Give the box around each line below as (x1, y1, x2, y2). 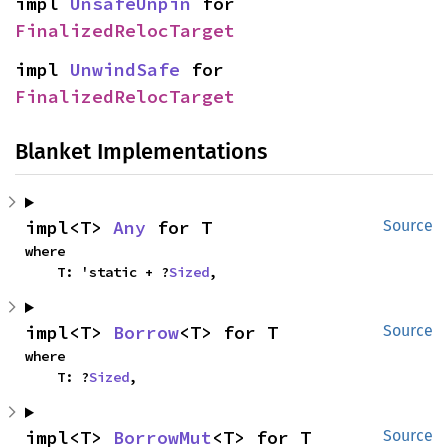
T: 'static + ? (57, 263, 169, 281)
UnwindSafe (70, 58, 180, 81)
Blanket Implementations (15, 138, 267, 165)
